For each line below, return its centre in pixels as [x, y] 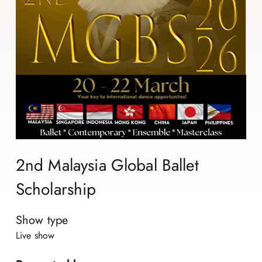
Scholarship [56, 189]
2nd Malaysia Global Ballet [107, 165]
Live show [35, 236]
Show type [42, 220]
